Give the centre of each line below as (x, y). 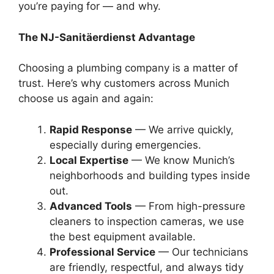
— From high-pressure (189, 206)
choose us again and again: (86, 98)
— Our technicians (202, 252)
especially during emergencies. (125, 145)
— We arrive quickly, (183, 129)
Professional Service (102, 252)
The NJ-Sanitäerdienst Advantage (107, 37)
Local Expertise (89, 160)
